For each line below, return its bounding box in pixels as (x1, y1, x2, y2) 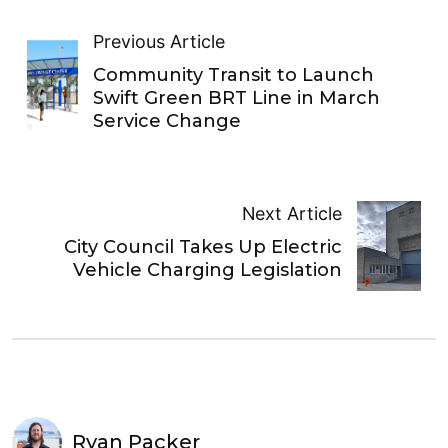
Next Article (241, 203, 342, 225)
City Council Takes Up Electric (63, 236, 342, 259)
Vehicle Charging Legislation (72, 259, 342, 282)
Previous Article (92, 30, 225, 52)
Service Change (92, 109, 241, 132)
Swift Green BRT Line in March (92, 86, 380, 109)
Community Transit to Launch (92, 63, 374, 86)
